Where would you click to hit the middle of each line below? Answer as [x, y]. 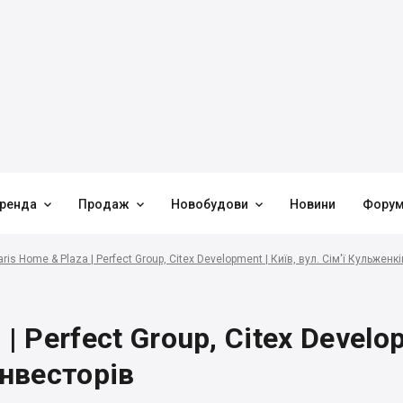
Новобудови [210, 204]
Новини [313, 204]
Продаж [104, 204]
